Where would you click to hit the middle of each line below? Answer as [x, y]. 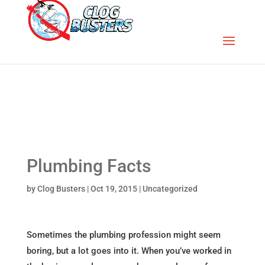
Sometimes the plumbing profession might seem [123, 235]
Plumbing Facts [88, 166]
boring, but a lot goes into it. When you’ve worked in [129, 251]
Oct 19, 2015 [114, 189]
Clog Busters [61, 189]
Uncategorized [170, 189]
